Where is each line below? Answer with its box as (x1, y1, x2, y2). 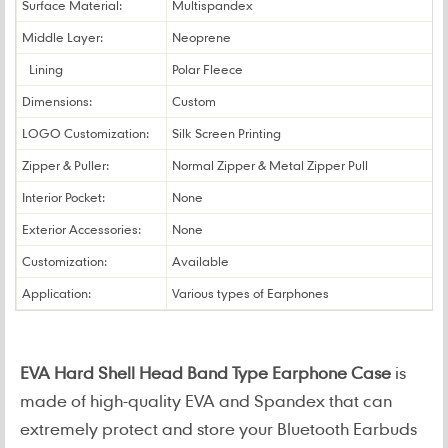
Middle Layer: (22, 29, 103, 45)
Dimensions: (22, 93, 92, 109)
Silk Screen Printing (172, 125, 281, 141)
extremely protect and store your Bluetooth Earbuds (20, 418, 417, 439)
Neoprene (172, 29, 231, 45)
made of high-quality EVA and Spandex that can (20, 390, 392, 411)
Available (172, 253, 229, 269)
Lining (22, 61, 63, 77)
